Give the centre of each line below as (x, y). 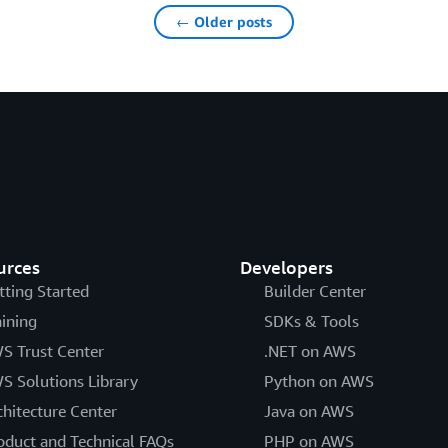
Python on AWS (318, 380)
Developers (286, 266)
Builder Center (314, 290)
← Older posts (224, 21)
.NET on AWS (309, 350)
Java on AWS (308, 410)
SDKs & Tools (311, 320)
